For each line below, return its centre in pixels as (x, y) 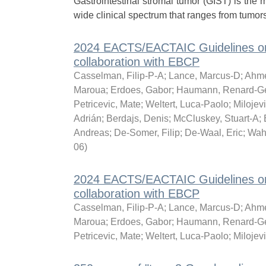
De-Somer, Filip (147, 133)
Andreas (91, 133)
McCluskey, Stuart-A (216, 118)
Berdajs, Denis (137, 118)
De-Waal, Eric (213, 133)
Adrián (87, 118)
